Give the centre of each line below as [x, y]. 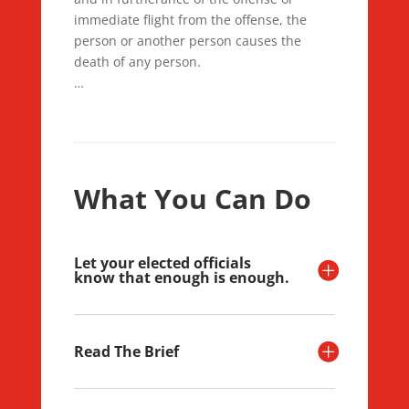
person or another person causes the [187, 41]
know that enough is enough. [181, 278]
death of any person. [137, 62]
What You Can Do [192, 199]
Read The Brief [126, 351]
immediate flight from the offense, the [190, 20]
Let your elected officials [162, 263]
